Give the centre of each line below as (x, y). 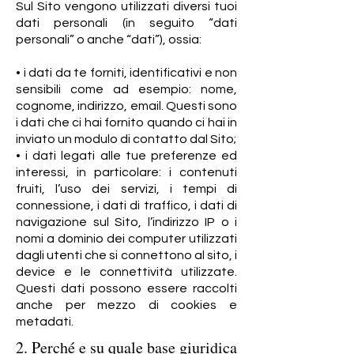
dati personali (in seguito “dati (126, 23)
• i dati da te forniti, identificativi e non (126, 73)
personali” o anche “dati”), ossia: (109, 40)
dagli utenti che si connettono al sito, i (126, 255)
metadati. (45, 322)
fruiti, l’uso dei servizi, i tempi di (126, 189)
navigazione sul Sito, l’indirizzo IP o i (126, 222)
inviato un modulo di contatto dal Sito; (126, 139)
